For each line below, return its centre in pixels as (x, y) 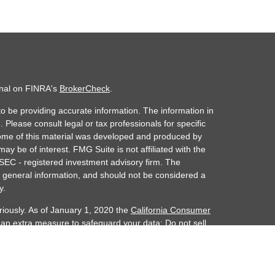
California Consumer (170, 210)
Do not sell (185, 223)
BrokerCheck (84, 88)
